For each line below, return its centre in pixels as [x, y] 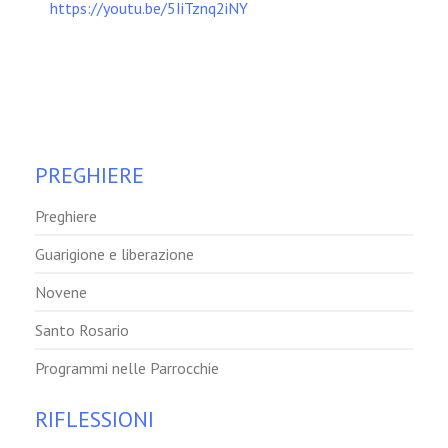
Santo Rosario [82, 329]
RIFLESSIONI [94, 418]
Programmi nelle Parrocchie [127, 367]
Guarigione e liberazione [114, 253]
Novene [61, 291]
